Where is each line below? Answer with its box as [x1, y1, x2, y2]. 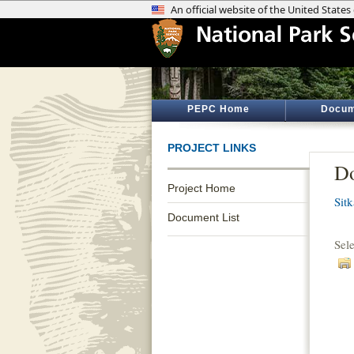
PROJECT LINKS [168, 141, 256, 154]
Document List [168, 211, 239, 224]
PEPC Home [186, 104, 250, 115]
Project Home [168, 182, 235, 194]
